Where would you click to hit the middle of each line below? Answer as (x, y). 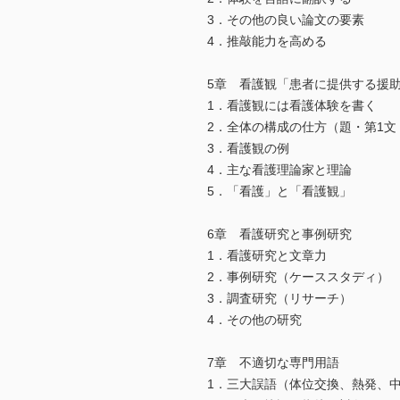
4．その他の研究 (254, 320)
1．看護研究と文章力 (267, 256)
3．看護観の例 (248, 149)
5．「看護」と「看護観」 (279, 192)
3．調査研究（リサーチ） (279, 299)
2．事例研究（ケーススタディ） (298, 277)
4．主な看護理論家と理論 (279, 170)
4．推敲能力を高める (267, 42)
